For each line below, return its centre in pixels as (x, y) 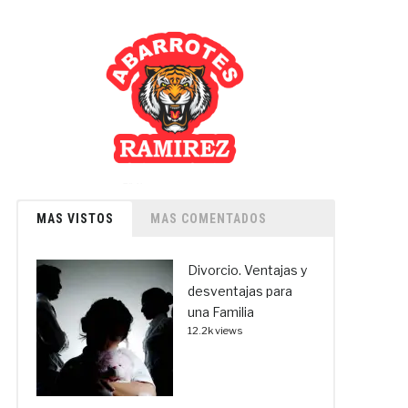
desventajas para (240, 291)
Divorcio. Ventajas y (247, 270)
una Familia (220, 311)
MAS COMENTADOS (208, 218)
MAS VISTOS (75, 218)
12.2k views (215, 330)
